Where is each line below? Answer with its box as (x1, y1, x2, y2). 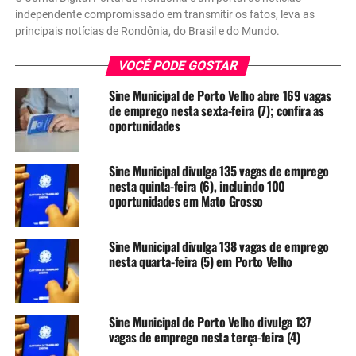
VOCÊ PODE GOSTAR (116, 57, 240, 73)
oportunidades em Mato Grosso (108, 191, 263, 211)
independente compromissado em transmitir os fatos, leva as (14, 7, 315, 21)
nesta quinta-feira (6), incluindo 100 (108, 176, 286, 195)
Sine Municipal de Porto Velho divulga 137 (108, 311, 311, 331)
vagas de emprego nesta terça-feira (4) (108, 327, 300, 346)
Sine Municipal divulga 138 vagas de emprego (108, 236, 330, 256)
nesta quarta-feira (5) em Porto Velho (108, 251, 293, 271)
